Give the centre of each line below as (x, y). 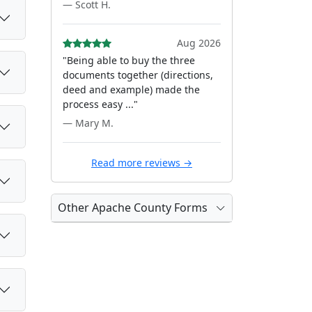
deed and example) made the (131, 89)
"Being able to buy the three (129, 60)
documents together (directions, (138, 75)
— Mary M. (88, 123)
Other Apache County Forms (133, 208)
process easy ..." (100, 104)
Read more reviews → (142, 163)
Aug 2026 (199, 43)
